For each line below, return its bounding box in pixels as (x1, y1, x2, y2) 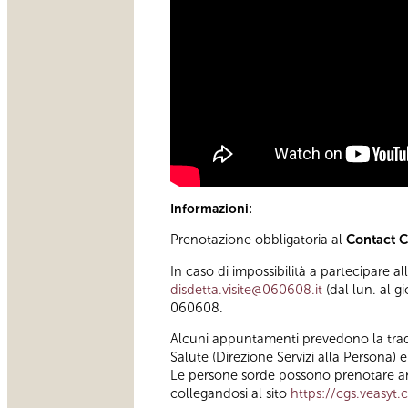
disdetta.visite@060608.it (170, 280, 322, 298)
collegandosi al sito (170, 385, 291, 403)
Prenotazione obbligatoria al (170, 231, 346, 249)
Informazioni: (170, 200, 255, 217)
